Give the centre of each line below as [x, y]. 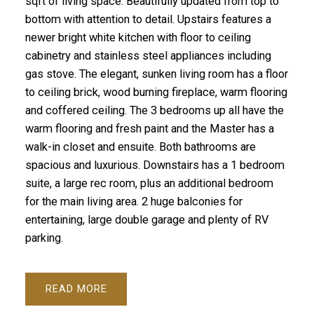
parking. [44, 238]
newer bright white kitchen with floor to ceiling [138, 38]
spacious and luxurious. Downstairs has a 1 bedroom [155, 165]
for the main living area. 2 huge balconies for [134, 202]
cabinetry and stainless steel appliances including [148, 56]
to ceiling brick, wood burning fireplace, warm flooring [156, 93]
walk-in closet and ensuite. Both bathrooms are [140, 147]
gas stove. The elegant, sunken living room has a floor [156, 74]
